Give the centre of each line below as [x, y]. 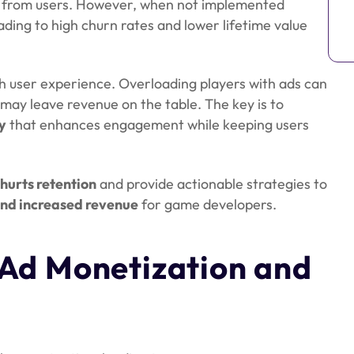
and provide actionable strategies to [212, 183]
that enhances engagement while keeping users [158, 125]
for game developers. [207, 204]
